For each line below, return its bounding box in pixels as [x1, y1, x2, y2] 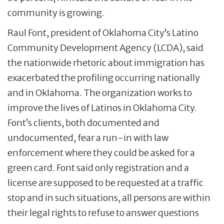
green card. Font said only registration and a [7, 162, 189, 174]
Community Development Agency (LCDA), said [7, 42, 203, 54]
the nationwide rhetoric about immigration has [7, 57, 204, 69]
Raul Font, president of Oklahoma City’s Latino [7, 27, 198, 39]
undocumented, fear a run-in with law [7, 132, 168, 144]
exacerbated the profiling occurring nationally [7, 72, 200, 84]
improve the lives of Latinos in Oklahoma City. [7, 102, 197, 114]
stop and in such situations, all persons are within [7, 192, 210, 204]
